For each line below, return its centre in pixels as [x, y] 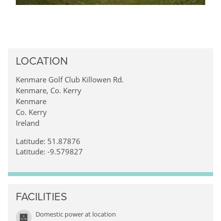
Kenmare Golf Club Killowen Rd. [70, 79]
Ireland [28, 123]
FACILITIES [41, 197]
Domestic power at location [76, 214]
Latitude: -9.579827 [49, 151]
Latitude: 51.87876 [48, 141]
